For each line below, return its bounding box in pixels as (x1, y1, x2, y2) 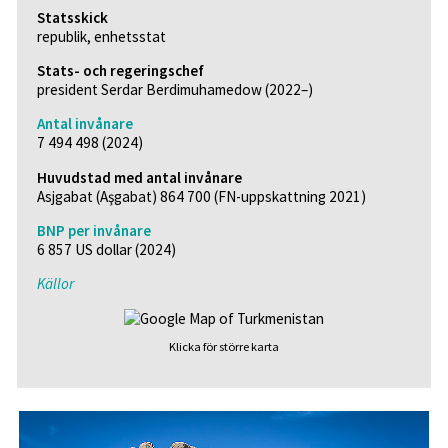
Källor (36, 273, 74, 293)
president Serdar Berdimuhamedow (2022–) (36, 80, 313, 100)
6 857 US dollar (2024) (36, 239, 176, 259)
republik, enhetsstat (36, 26, 166, 46)
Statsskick (36, 7, 108, 27)
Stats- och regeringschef (36, 61, 204, 81)
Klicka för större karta (168, 338, 279, 354)
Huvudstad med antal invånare (36, 167, 242, 187)
